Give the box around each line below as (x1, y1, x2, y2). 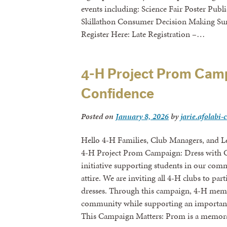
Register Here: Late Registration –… (81, 28, 205, 41)
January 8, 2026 (116, 110, 169, 123)
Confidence (81, 87, 154, 101)
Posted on (81, 110, 116, 123)
